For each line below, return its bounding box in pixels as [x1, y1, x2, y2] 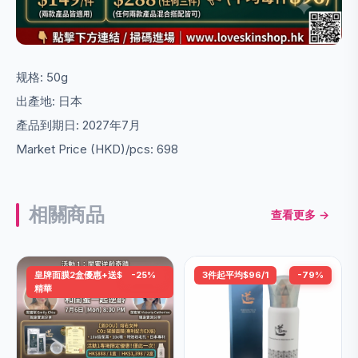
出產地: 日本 [16, 93, 82, 109]
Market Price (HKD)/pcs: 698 [16, 141, 178, 157]
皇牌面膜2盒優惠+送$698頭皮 [34, 269, 159, 281]
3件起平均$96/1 [202, 269, 268, 281]
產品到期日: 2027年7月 [16, 117, 141, 133]
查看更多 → [271, 208, 329, 222]
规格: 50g [16, 70, 68, 86]
